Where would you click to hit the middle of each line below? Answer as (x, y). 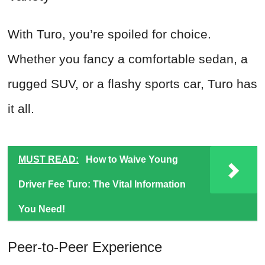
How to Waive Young (132, 160)
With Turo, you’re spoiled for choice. (109, 34)
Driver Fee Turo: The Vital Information (102, 185)
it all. (21, 109)
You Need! (42, 209)
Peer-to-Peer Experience (85, 247)
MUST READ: (49, 160)
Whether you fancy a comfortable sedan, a (128, 59)
